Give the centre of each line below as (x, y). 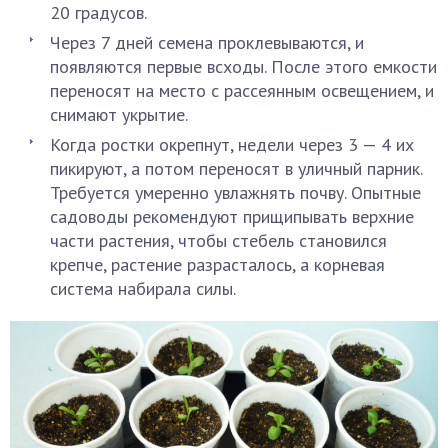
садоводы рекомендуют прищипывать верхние (232, 216)
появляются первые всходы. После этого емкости (243, 66)
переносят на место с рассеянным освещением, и (242, 90)
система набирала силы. (143, 288)
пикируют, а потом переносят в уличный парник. (236, 168)
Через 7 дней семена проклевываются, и (207, 42)
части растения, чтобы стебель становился (218, 240)
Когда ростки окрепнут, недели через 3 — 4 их (232, 144)
